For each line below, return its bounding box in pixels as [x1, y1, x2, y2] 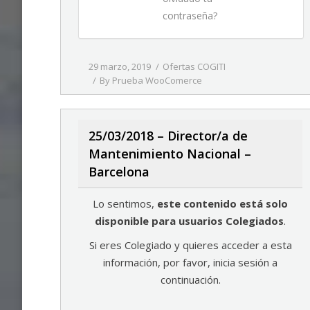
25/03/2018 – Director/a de [89, 127, 248, 144]
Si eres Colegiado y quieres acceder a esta [89, 238, 292, 252]
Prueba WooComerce [112, 74, 202, 86]
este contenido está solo [157, 197, 288, 210]
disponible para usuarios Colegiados [95, 214, 284, 228]
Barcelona [89, 163, 149, 180]
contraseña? [163, 9, 218, 22]
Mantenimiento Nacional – [89, 145, 251, 162]
